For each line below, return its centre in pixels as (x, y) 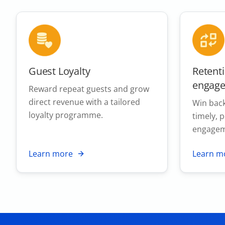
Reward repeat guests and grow (89, 89)
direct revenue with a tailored (84, 102)
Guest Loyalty (60, 71)
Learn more (51, 153)
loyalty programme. (66, 115)
